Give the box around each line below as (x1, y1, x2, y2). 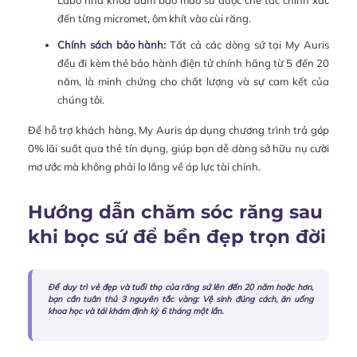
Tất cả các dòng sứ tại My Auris (166, 37, 330, 51)
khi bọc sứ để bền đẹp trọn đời (28, 225, 326, 248)
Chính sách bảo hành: (57, 37, 167, 51)
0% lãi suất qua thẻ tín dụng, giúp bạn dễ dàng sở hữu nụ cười (28, 141, 329, 155)
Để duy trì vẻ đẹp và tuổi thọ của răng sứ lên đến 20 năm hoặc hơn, (48, 281, 313, 292)
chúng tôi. (57, 92, 104, 106)
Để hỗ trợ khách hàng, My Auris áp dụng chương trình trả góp (28, 123, 329, 136)
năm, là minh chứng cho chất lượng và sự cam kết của (57, 74, 329, 88)
